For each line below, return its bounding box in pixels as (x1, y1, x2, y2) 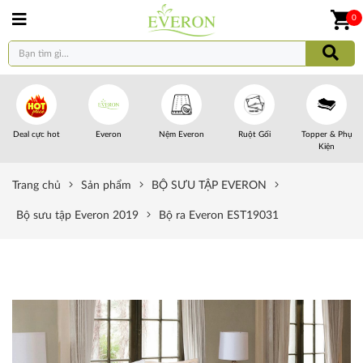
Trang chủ (12, 180, 61, 191)
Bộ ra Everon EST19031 (159, 210, 279, 221)
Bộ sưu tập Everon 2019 (16, 210, 139, 221)
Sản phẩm (81, 180, 131, 191)
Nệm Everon (158, 130, 204, 139)
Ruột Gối (237, 130, 271, 139)
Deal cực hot (12, 130, 60, 139)
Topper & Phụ (301, 130, 352, 139)
